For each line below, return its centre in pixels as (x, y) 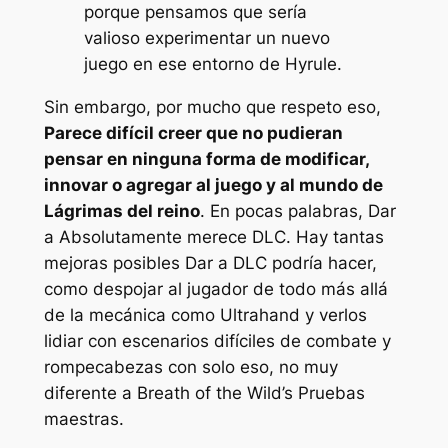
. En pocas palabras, (283, 210)
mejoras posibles (111, 262)
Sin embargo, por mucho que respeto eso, (212, 106)
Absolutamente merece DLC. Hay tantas (221, 236)
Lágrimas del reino (121, 210)
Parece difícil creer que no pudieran (193, 132)
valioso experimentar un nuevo (206, 37)
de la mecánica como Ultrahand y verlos (205, 314)
